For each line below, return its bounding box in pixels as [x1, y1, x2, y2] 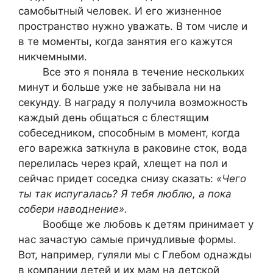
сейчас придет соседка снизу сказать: [18, 172, 216, 185]
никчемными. [18, 50, 87, 63]
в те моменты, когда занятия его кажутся [18, 35, 233, 48]
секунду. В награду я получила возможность [18, 96, 247, 108]
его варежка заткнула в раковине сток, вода [18, 141, 247, 154]
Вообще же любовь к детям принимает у [18, 218, 253, 230]
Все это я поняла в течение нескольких [18, 65, 244, 78]
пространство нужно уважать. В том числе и [18, 19, 247, 32]
